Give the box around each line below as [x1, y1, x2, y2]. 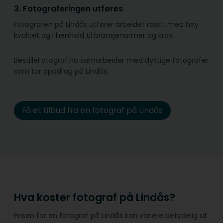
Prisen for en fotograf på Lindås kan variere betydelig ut [14, 211, 207, 221]
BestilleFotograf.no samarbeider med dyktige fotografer [14, 55, 209, 66]
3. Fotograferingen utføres [14, 3, 123, 15]
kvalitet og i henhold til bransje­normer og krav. [14, 30, 174, 41]
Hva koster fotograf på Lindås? [14, 190, 175, 205]
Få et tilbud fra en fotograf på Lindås [21, 105, 163, 116]
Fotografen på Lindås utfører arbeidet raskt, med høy [14, 19, 199, 30]
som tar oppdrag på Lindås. [14, 66, 109, 77]
